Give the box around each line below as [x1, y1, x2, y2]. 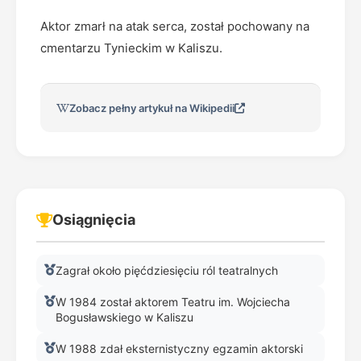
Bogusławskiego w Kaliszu [56, 310, 193, 324]
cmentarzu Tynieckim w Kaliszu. [40, 40, 222, 56]
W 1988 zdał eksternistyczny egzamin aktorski [56, 342, 303, 355]
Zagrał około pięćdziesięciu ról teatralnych [56, 263, 278, 277]
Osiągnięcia [52, 211, 135, 228]
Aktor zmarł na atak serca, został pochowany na [40, 19, 309, 34]
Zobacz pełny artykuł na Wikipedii [69, 102, 234, 114]
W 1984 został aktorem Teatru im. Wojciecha [56, 295, 290, 309]
